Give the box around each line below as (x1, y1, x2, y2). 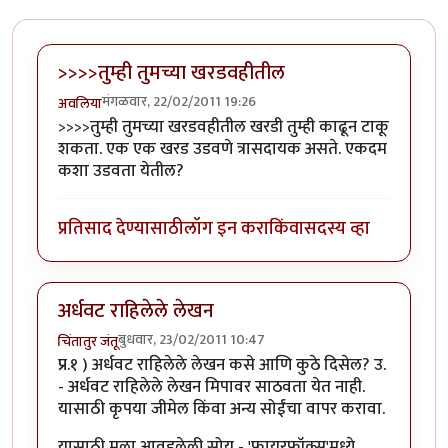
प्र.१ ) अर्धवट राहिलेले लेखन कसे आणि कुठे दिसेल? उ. (58, 350, 386, 379)
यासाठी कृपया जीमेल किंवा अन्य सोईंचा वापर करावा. (58, 394, 385, 423)
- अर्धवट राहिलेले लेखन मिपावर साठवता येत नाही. (58, 372, 365, 401)
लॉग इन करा (184, 213, 269, 245)
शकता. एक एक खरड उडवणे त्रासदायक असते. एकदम (58, 134, 387, 163)
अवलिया (58, 91, 102, 115)
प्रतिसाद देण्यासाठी (58, 213, 184, 245)
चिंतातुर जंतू (58, 329, 118, 353)
